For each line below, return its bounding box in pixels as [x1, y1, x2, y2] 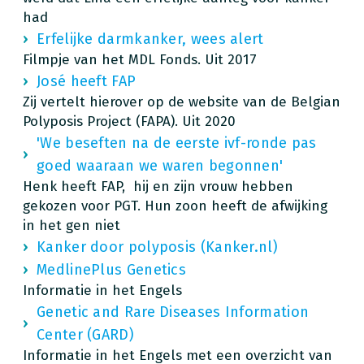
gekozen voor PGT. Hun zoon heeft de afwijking [23, 197, 327, 214]
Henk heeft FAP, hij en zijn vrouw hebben [23, 177, 293, 195]
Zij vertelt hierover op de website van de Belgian [23, 93, 340, 110]
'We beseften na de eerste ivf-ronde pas [37, 133, 317, 152]
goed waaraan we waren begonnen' [37, 156, 284, 175]
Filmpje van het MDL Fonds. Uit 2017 [23, 50, 257, 68]
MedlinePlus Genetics [37, 260, 186, 279]
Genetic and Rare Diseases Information [37, 302, 310, 321]
